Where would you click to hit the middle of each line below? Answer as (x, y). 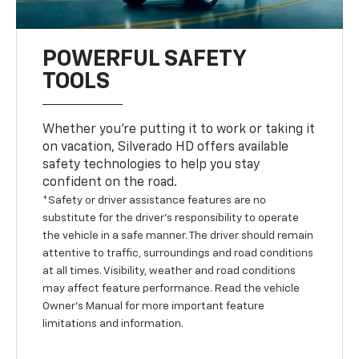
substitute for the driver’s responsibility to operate (171, 218)
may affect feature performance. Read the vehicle (171, 288)
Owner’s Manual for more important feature (154, 306)
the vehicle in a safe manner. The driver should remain (178, 235)
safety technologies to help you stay (151, 165)
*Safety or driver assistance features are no (155, 200)
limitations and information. (113, 323)
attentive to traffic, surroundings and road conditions (178, 253)
